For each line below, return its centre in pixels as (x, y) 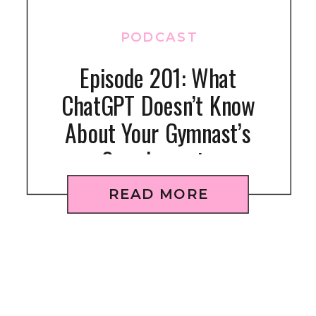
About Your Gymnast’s (158, 132)
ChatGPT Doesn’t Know (158, 105)
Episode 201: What (158, 77)
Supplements (158, 160)
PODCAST (159, 36)
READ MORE (159, 193)
